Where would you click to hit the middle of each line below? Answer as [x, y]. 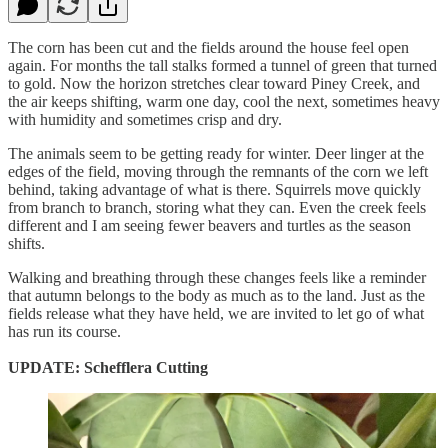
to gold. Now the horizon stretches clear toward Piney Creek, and [214, 83]
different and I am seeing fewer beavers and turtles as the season [209, 225]
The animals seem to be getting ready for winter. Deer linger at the [216, 153]
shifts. [26, 243]
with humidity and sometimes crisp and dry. [145, 119]
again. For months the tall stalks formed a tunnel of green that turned [222, 65]
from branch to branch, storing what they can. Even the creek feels [217, 207]
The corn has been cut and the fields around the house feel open [208, 47]
